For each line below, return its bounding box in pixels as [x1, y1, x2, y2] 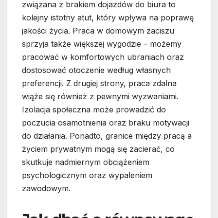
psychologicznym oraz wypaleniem [22, 170, 152, 181]
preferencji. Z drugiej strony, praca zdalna [22, 78, 177, 89]
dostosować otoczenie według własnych [22, 65, 171, 75]
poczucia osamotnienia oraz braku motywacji [22, 118, 189, 128]
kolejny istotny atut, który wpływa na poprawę [22, 13, 194, 23]
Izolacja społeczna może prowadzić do [22, 105, 166, 115]
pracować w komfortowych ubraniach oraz [22, 52, 184, 62]
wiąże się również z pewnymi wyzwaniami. [22, 91, 179, 102]
